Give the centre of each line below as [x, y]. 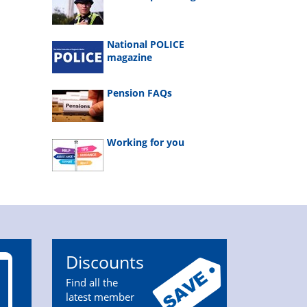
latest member [100, 297]
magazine [130, 58]
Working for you [146, 142]
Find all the [92, 283]
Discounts [105, 261]
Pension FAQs [139, 93]
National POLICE [146, 45]
